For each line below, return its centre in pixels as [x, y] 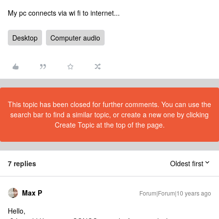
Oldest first [187, 163]
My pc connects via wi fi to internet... [64, 13]
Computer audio [75, 38]
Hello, [17, 211]
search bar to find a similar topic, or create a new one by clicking [109, 114]
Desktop [25, 38]
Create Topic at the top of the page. [109, 125]
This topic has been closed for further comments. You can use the [109, 104]
